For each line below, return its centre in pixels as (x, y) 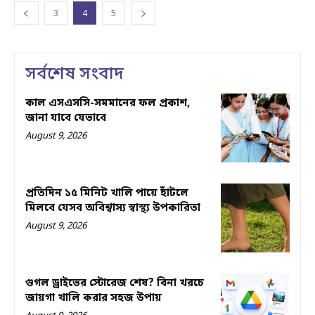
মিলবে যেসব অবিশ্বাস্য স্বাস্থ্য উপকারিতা (113, 208)
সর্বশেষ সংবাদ (75, 75)
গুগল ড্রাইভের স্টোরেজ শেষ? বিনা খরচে (115, 283)
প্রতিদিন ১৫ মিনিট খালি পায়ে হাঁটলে (107, 193)
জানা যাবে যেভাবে (66, 118)
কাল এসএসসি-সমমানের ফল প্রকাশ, (108, 104)
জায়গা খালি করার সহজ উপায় (94, 298)
